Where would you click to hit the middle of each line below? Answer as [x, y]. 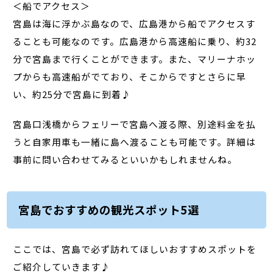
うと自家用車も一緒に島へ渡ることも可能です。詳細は [135, 141]
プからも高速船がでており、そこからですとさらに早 [130, 76]
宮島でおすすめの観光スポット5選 [108, 210]
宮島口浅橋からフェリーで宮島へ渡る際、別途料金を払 [135, 124]
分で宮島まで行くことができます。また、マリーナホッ [135, 58]
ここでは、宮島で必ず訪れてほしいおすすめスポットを [135, 249]
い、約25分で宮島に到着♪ [72, 94]
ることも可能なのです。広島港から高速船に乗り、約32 [135, 41]
